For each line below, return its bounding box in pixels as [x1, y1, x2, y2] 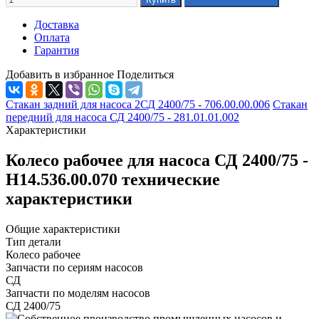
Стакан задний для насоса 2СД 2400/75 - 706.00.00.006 [6, 98, 270, 110]
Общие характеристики [6, 222, 120, 235]
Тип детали [6, 235, 61, 248]
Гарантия [34, 43, 79, 56]
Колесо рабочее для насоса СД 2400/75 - [6, 150, 308, 169]
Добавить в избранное [6, 68, 114, 80]
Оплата [34, 31, 70, 43]
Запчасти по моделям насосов [6, 286, 150, 299]
